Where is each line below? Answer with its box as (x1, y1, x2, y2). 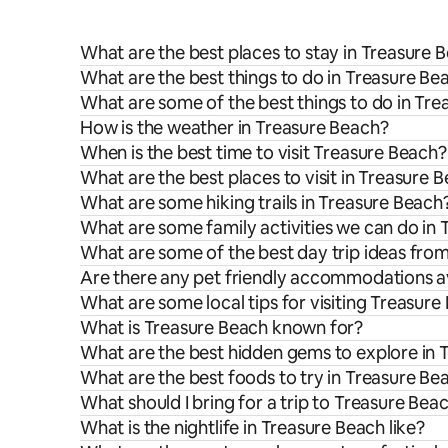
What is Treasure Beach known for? (80, 315, 364, 339)
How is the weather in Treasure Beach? (80, 115, 389, 139)
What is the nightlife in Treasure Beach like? (80, 415, 425, 439)
